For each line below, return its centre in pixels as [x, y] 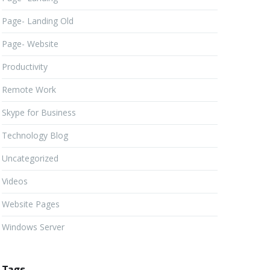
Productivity [25, 67]
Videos [15, 181]
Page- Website [30, 44]
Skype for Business [39, 112]
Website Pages [31, 204]
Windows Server [33, 227]
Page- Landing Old [38, 21]
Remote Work [29, 89]
